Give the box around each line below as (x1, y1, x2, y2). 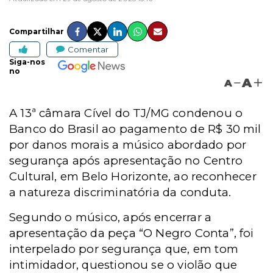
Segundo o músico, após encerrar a (9, 210, 212, 224)
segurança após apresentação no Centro (9, 154, 243, 168)
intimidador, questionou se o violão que (9, 258, 238, 272)
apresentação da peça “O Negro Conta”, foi (9, 226, 254, 240)
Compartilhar (9, 27, 64, 36)
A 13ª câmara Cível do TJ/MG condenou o (9, 106, 243, 120)
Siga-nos (9, 57, 45, 66)
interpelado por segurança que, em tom (9, 242, 238, 256)
